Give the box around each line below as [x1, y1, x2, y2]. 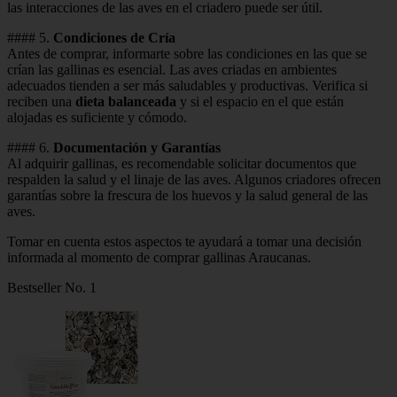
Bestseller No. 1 [7, 279, 97, 295]
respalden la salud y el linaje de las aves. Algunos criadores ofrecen [7, 171, 381, 187]
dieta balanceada [75, 93, 176, 109]
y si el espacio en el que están [176, 93, 344, 109]
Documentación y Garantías [53, 139, 221, 155]
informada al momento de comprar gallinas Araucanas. [7, 249, 311, 265]
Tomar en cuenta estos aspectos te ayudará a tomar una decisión [7, 233, 362, 249]
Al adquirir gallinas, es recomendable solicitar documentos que [7, 155, 356, 171]
